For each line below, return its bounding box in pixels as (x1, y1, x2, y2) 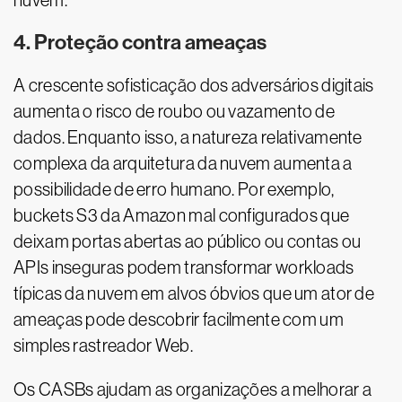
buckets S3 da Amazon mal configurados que (13, 205, 350, 226)
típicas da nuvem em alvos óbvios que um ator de (13, 284, 375, 304)
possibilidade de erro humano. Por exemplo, (13, 179, 335, 200)
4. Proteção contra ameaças (13, 31, 267, 56)
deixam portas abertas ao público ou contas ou (13, 232, 362, 252)
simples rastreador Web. (13, 336, 193, 356)
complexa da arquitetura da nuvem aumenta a (13, 153, 353, 174)
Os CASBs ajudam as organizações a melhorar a (13, 380, 372, 400)
